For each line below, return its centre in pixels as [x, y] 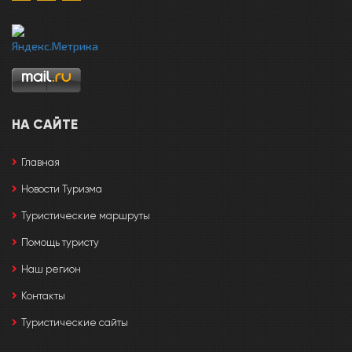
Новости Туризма [62, 189]
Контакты [43, 296]
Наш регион [51, 269]
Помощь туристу [60, 243]
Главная [40, 163]
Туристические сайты [75, 323]
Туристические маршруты [86, 216]
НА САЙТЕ [45, 125]
